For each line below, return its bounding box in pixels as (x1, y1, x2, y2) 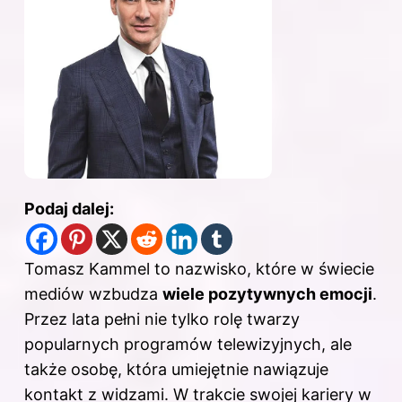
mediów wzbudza (24, 284, 162, 304)
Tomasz (24, 259, 84, 279)
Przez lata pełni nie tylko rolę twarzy (24, 310, 300, 329)
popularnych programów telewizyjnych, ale (24, 335, 352, 354)
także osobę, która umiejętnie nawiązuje (24, 360, 328, 380)
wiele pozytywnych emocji (162, 284, 372, 304)
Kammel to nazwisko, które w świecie (84, 259, 374, 279)
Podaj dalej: (24, 199, 114, 219)
